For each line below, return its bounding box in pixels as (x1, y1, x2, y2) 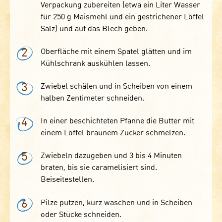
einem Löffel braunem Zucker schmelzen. (40, 129, 185, 138)
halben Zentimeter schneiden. (40, 95, 144, 103)
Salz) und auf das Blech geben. (40, 25, 148, 33)
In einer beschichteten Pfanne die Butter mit (40, 117, 194, 126)
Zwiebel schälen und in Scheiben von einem (40, 83, 192, 91)
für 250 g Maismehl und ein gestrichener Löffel (40, 13, 204, 21)
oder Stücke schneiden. (40, 211, 121, 219)
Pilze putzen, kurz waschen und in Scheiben (40, 199, 192, 207)
